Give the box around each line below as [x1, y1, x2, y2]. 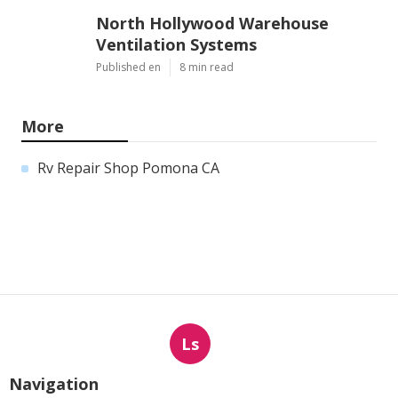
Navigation [9, 372, 99, 394]
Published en [96, 59, 161, 75]
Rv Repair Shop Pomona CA [37, 157, 219, 178]
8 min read [179, 59, 234, 75]
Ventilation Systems [96, 33, 257, 55]
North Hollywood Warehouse [96, 12, 329, 34]
